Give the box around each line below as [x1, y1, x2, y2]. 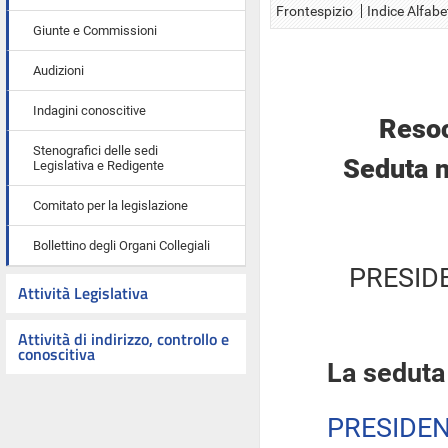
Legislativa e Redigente [33, 158, 164, 173]
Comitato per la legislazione [33, 198, 188, 213]
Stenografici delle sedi [33, 143, 158, 158]
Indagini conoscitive [33, 103, 146, 118]
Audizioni [33, 63, 84, 78]
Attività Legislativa [18, 281, 148, 305]
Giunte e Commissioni [33, 23, 157, 38]
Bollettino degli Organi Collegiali [33, 238, 210, 253]
